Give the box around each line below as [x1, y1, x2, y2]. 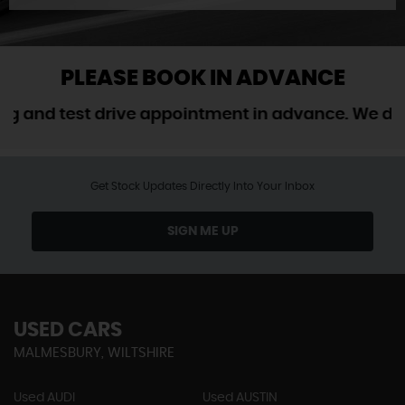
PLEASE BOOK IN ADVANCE [60, 68, 345, 89]
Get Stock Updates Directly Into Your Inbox [90, 181, 315, 192]
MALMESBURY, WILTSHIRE [14, 346, 174, 360]
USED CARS [14, 320, 122, 340]
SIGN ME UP [166, 225, 239, 238]
